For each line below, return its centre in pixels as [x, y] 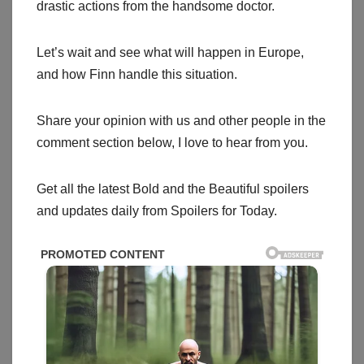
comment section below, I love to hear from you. [172, 143]
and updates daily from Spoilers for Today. [157, 211]
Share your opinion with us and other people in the [181, 121]
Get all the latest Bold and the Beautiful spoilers [173, 189]
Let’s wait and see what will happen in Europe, [170, 53]
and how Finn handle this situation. [137, 75]
